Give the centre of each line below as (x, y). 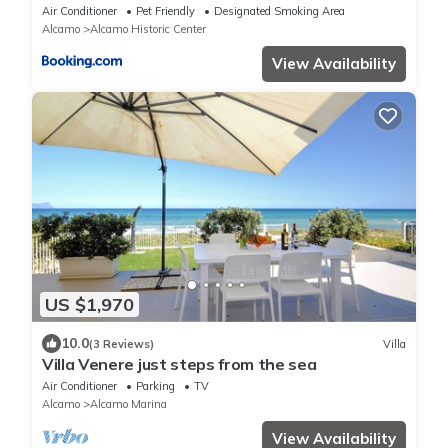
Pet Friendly (165, 10)
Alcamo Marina (128, 404)
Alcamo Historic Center (148, 28)
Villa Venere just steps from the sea (179, 364)
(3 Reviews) (121, 343)
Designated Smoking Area (279, 10)
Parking (155, 386)
